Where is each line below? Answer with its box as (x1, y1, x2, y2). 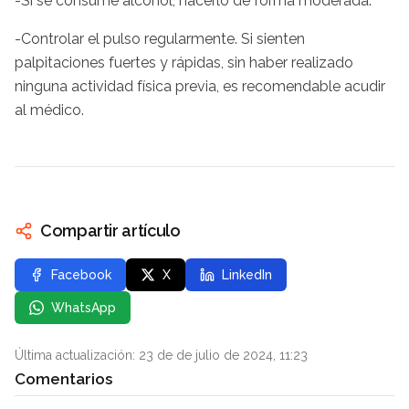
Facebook (51, 267, 111, 282)
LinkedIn (222, 267, 272, 282)
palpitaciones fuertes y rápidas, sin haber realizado (15, 53, 353, 71)
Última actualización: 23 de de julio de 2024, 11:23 (15, 347, 308, 362)
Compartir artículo (40, 220, 181, 240)
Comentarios (15, 370, 112, 389)
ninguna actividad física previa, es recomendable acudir (15, 77, 385, 95)
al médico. (15, 100, 84, 119)
